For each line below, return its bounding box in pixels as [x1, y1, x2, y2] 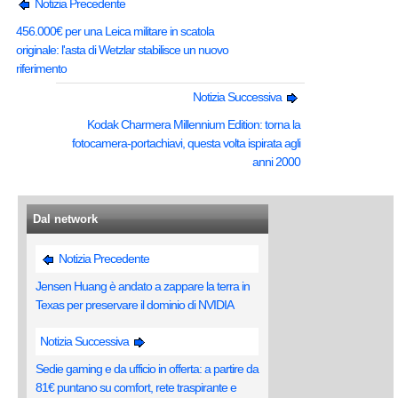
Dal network [33, 212, 98, 227]
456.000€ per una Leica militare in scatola [16, 24, 214, 39]
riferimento [16, 61, 67, 76]
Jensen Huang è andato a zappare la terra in [36, 279, 250, 294]
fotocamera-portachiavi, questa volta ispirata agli [72, 136, 300, 151]
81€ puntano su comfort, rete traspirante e [36, 380, 236, 395]
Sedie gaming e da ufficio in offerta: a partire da [36, 362, 259, 377]
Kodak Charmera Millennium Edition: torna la [87, 117, 300, 132]
